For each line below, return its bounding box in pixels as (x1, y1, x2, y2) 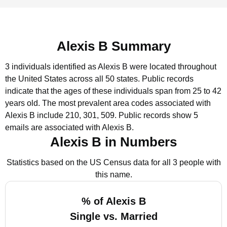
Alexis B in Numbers (50, 134, 177, 149)
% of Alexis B (81, 196, 146, 207)
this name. (95, 170, 132, 179)
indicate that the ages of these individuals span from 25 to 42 (5, 87, 221, 95)
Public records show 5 (119, 111, 198, 120)
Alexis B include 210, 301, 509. (5, 111, 117, 120)
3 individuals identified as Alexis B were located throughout (5, 62, 216, 71)
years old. (5, 99, 42, 107)
